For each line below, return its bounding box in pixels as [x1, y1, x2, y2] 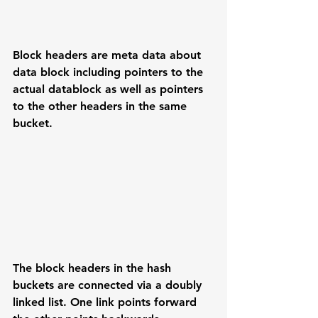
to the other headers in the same [13, 99, 190, 113]
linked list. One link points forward [13, 295, 200, 309]
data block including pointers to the [13, 65, 207, 79]
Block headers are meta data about [13, 48, 204, 62]
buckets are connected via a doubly [13, 278, 205, 292]
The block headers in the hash [13, 261, 175, 275]
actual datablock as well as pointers [13, 82, 207, 96]
